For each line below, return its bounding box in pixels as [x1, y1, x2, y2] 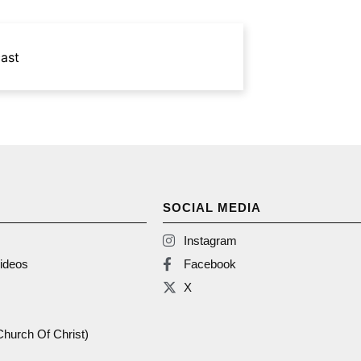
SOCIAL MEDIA [163, 200, 261, 214]
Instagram [184, 233, 238, 247]
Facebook [184, 256, 237, 271]
